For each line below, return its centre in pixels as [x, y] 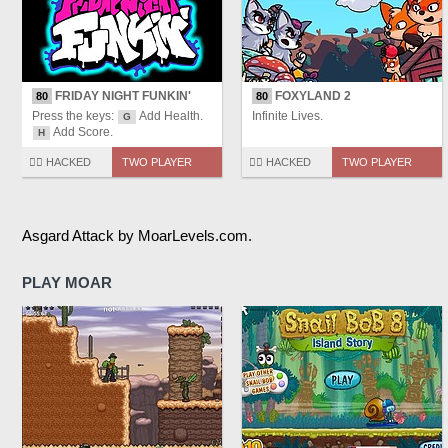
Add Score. [82, 132]
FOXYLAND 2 [311, 96]
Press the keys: [74, 116]
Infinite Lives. [287, 116]
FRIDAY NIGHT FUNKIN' [121, 96]
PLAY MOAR [67, 283]
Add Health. [170, 116]
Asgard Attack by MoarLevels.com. [137, 236]
